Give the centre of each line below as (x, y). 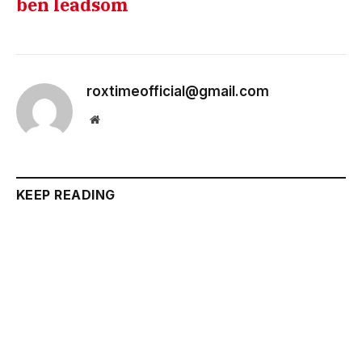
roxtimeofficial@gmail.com (178, 91)
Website (117, 118)
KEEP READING (66, 194)
